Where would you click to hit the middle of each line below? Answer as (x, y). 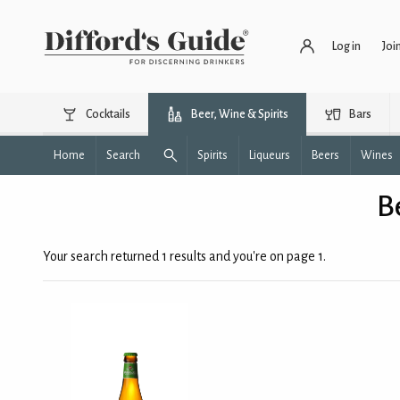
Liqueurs (270, 155)
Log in (346, 46)
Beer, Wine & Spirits (240, 114)
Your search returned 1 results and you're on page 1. (184, 256)
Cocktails (108, 114)
